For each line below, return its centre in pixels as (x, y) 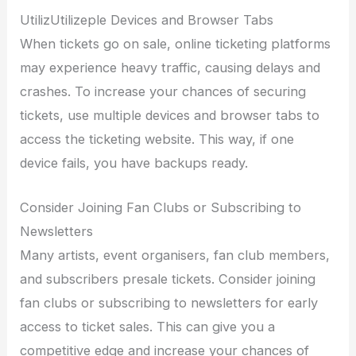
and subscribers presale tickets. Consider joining (168, 279)
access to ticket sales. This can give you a (148, 326)
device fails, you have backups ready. (134, 163)
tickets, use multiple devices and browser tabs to (170, 115)
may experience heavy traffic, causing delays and (170, 67)
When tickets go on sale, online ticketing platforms (176, 43)
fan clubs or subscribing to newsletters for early (169, 302)
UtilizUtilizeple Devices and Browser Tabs (147, 19)
